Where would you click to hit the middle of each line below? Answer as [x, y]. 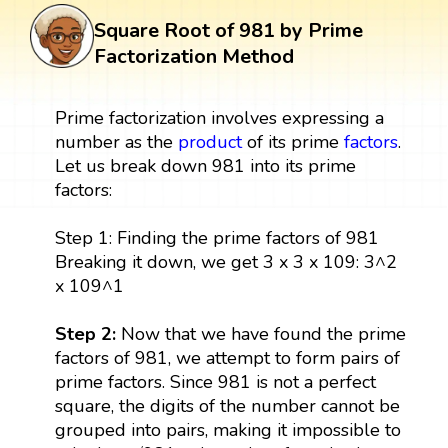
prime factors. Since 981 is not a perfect [215, 381]
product [209, 141]
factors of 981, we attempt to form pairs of [227, 357]
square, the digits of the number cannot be [227, 405]
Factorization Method [194, 56]
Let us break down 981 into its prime [205, 165]
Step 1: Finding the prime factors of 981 [216, 237]
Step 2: [85, 333]
